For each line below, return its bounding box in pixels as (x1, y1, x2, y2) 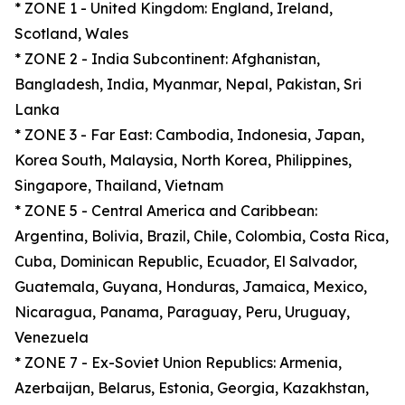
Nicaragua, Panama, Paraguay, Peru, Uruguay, (14, 303, 350, 321)
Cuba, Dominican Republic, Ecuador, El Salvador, (14, 252, 357, 270)
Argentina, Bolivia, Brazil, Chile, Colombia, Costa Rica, (14, 227, 389, 245)
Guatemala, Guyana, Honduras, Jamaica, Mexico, (14, 278, 367, 296)
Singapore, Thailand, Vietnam (14, 176, 223, 194)
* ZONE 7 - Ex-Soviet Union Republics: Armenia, (14, 353, 342, 372)
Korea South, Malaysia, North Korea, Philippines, (14, 151, 352, 169)
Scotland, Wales (14, 24, 128, 42)
